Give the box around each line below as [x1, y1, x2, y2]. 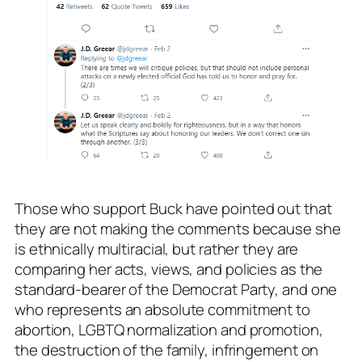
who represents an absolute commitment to [15, 298, 310, 320]
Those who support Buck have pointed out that [15, 197, 332, 219]
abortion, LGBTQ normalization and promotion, [15, 318, 323, 340]
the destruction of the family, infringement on [15, 339, 319, 360]
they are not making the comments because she [15, 217, 341, 239]
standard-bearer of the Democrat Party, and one [15, 278, 338, 300]
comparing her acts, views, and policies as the [15, 258, 323, 280]
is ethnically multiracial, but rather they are [15, 238, 299, 259]
